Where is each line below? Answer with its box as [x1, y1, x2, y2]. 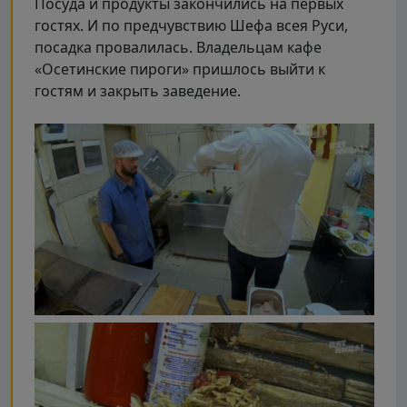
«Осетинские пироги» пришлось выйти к [35, 59, 325, 80]
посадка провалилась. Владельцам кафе [35, 37, 322, 58]
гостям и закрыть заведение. [35, 81, 241, 102]
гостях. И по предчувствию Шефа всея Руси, [35, 15, 348, 36]
